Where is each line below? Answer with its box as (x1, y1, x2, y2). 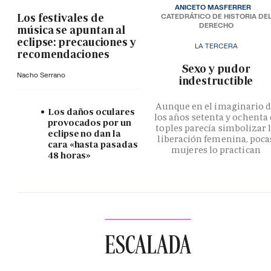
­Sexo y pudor (181, 61, 250, 76)
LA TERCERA (194, 41, 238, 50)
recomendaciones (17, 47, 109, 61)
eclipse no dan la (48, 127, 121, 139)
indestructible (178, 73, 253, 88)
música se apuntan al (17, 22, 126, 37)
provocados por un (48, 116, 131, 128)
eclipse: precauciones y (17, 34, 136, 49)
